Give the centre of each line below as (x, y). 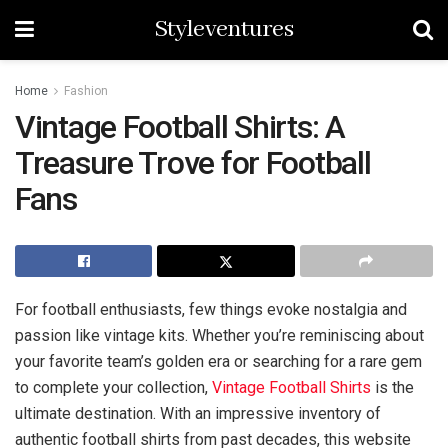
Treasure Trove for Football (193, 163)
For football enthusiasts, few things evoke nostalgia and (211, 309)
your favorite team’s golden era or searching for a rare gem (218, 361)
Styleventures (223, 29)
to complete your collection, (113, 387)
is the (392, 387)
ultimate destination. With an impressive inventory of (198, 413)
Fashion (86, 91)
